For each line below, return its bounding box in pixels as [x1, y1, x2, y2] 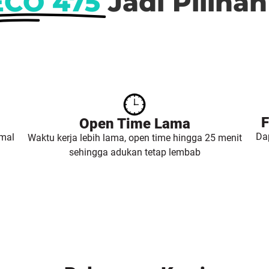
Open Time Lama [79, 115, 190, 133]
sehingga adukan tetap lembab [68, 147, 201, 159]
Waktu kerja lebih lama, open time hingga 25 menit [27, 132, 242, 144]
